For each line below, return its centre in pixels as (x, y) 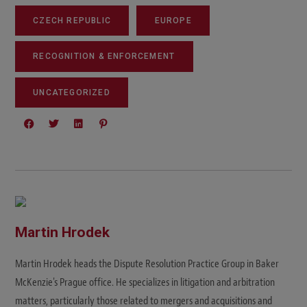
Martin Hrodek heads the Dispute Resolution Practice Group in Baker (147, 263)
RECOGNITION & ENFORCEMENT (104, 57)
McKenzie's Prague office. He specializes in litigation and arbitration (145, 282)
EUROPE (173, 21)
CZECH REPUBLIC (72, 21)
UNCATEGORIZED (72, 92)
